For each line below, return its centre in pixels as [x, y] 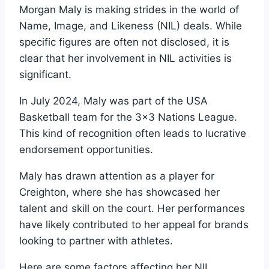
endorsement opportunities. [86, 149]
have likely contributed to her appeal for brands [134, 224]
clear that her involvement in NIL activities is [125, 58]
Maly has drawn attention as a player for [117, 176]
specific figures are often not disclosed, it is [124, 42]
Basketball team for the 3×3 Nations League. [128, 117]
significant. [45, 74]
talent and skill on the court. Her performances [132, 208]
